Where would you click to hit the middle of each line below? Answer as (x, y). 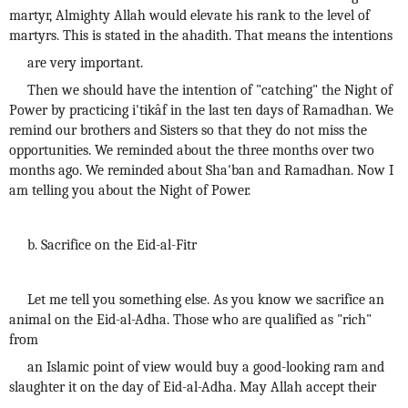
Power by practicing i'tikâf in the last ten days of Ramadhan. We (201, 110)
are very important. (85, 63)
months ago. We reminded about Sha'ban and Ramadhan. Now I (201, 170)
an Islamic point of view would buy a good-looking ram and (206, 367)
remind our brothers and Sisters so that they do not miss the (188, 130)
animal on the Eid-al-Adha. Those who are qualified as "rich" (190, 320)
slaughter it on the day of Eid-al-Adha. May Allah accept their (193, 387)
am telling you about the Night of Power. (130, 190)
